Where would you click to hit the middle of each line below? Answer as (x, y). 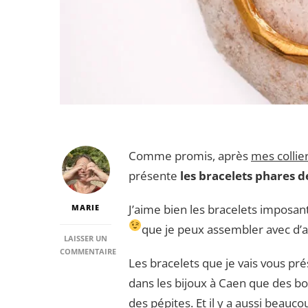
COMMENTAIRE (88, 251)
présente (154, 175)
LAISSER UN (86, 238)
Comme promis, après (190, 155)
